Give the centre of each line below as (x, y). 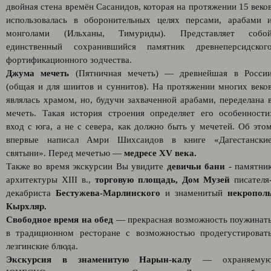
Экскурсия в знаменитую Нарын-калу (99, 260)
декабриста (31, 193)
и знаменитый (194, 193)
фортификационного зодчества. (69, 60)
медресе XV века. (160, 153)
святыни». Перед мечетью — (65, 153)
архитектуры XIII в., (51, 180)
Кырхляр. (26, 206)
